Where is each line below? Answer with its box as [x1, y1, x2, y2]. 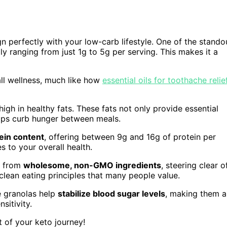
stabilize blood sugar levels [58, 188, 165, 199]
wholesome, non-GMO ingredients [23, 160, 161, 170]
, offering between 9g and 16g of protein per [44, 131, 216, 142]
